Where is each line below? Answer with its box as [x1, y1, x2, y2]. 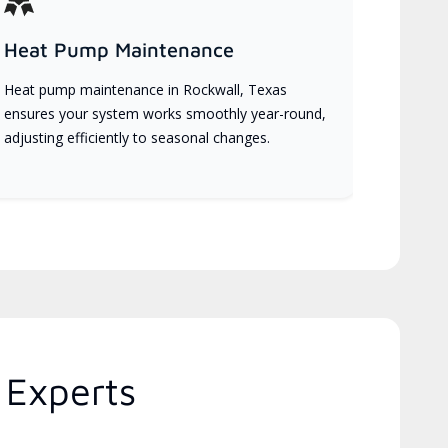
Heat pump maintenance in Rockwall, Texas [4, 79, 288, 99]
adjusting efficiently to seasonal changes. [4, 127, 271, 147]
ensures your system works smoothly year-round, [4, 103, 327, 123]
